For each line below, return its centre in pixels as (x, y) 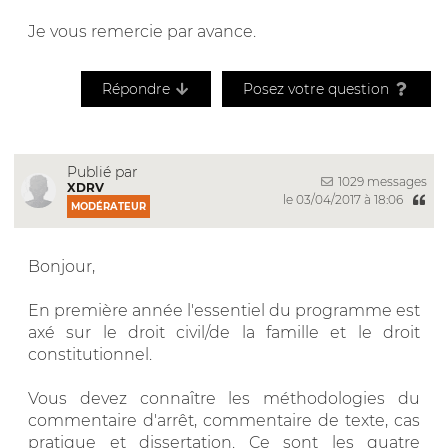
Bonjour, (61, 266)
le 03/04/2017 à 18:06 (344, 200)
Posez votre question (317, 88)
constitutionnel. (90, 354)
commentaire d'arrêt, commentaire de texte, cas (224, 420)
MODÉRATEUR (108, 206)
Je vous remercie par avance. (142, 31)
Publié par (102, 171)
